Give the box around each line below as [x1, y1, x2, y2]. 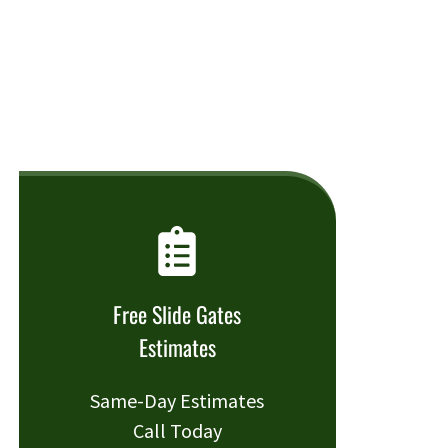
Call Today [132, 418, 222, 444]
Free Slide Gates [113, 298, 242, 331]
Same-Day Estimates [90, 388, 265, 414]
